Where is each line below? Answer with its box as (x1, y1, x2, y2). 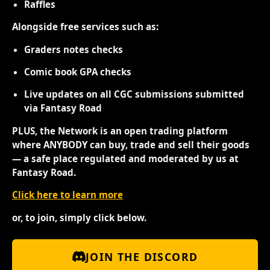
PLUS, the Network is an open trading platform (12, 124, 228, 137)
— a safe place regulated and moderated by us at (12, 152, 239, 165)
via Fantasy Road (24, 102, 102, 115)
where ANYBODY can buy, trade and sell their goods (12, 138, 250, 151)
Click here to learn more (12, 189, 123, 201)
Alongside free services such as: (12, 20, 159, 33)
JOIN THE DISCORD (85, 249, 198, 264)
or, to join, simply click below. (12, 211, 146, 224)
